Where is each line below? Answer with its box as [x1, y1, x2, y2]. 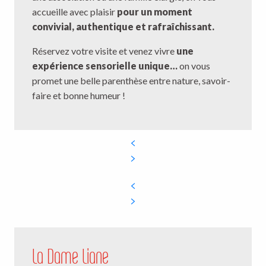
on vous [178, 60, 210, 72]
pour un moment [117, 6, 192, 18]
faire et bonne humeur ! [32, 90, 125, 102]
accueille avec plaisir [32, 6, 117, 18]
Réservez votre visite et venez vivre [32, 45, 176, 57]
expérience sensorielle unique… [32, 60, 178, 72]
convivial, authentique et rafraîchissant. [32, 21, 214, 33]
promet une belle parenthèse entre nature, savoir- [32, 75, 230, 87]
